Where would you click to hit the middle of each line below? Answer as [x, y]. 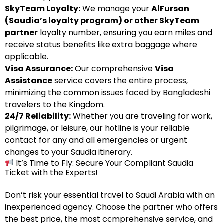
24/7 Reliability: [38, 116]
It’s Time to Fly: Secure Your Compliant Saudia [104, 163]
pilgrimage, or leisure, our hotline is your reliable [97, 128]
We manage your [116, 9]
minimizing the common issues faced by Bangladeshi [108, 92]
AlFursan [170, 9]
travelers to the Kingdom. [55, 104]
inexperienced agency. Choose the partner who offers [111, 207]
